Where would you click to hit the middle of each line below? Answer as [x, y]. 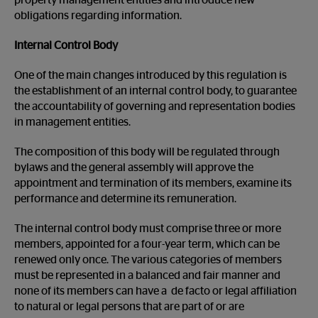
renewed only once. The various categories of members [148, 260]
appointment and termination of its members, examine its [153, 183]
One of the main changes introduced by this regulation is [150, 75]
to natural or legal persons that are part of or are [129, 307]
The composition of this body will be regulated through [147, 152]
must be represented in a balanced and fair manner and [147, 275]
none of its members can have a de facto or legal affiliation [155, 291]
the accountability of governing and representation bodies [155, 106]
